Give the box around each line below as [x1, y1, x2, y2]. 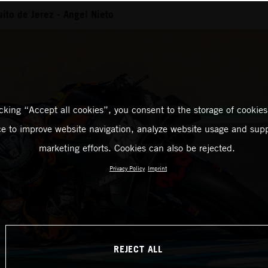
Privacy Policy [109, 164, 145, 172]
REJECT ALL [114, 242, 163, 255]
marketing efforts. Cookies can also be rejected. [38, 142, 235, 154]
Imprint [148, 164, 167, 172]
